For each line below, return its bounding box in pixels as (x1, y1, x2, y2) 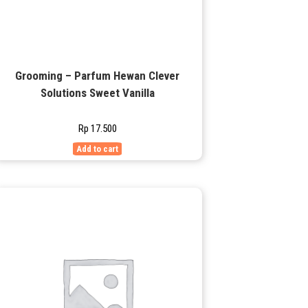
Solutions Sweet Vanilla (40, 86, 155, 100)
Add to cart (76, 144, 119, 155)
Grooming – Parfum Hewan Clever (15, 69, 180, 83)
